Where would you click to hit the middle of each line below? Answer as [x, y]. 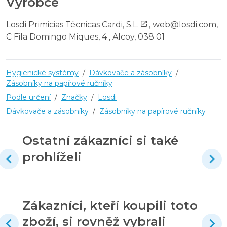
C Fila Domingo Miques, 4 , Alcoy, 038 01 [85, 36]
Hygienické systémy [42, 73]
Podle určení [28, 97]
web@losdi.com [184, 24]
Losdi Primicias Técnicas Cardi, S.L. [72, 24]
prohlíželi [52, 157]
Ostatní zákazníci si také [100, 140]
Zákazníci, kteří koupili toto [110, 205]
